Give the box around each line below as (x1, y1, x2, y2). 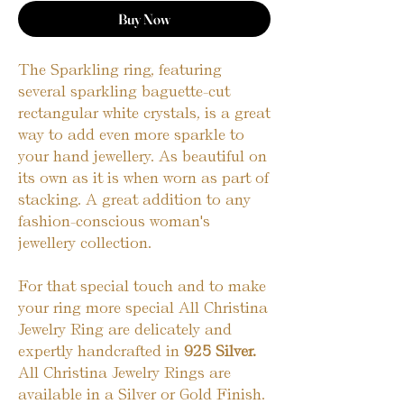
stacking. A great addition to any (18, 190, 251, 208)
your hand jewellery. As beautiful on (18, 147, 267, 165)
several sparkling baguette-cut (18, 82, 230, 100)
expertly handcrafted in (18, 342, 184, 360)
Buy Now (118, 10, 170, 28)
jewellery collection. (18, 234, 151, 252)
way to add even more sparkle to (18, 125, 244, 143)
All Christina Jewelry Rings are (18, 363, 231, 381)
